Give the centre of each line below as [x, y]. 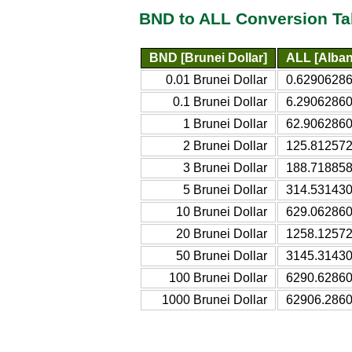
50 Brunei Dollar [222, 255]
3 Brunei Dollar [225, 167]
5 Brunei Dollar [225, 189]
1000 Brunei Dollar [214, 299]
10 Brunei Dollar [222, 211]
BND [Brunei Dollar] [208, 57]
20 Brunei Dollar [222, 233]
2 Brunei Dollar [225, 145]
